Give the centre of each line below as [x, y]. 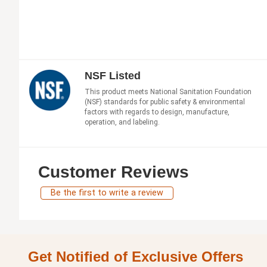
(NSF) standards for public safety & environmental [165, 102]
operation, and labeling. [122, 122]
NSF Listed [113, 75]
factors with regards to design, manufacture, [157, 112]
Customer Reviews [114, 172]
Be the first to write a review [107, 193]
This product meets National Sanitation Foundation [168, 91]
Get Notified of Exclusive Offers [136, 256]
